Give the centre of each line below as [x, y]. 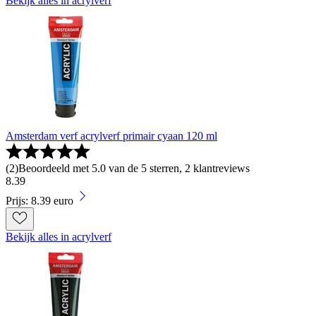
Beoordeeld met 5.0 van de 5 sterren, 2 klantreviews [134, 169]
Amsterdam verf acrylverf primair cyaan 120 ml [111, 136]
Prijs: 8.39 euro [39, 201]
